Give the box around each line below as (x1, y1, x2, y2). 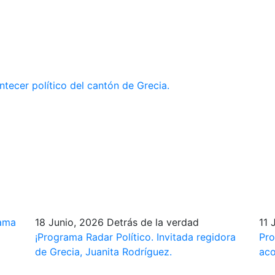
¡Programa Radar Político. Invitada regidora (34, 230, 236, 243)
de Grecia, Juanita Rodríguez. (34, 245, 172, 258)
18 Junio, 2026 (34, 215, 104, 228)
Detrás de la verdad (106, 215, 199, 228)
